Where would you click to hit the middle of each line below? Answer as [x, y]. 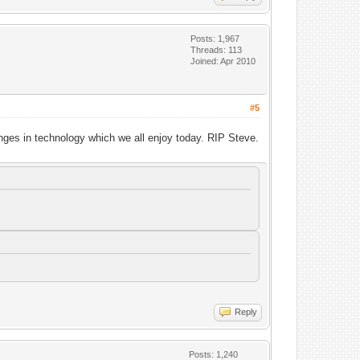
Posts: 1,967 [215, 39]
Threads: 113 [217, 50]
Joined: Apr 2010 [223, 61]
